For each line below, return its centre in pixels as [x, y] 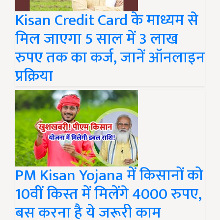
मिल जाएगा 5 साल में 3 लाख [97, 39]
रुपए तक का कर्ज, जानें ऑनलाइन [110, 57]
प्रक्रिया [34, 76]
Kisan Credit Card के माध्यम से [107, 20]
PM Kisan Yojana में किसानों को [109, 175]
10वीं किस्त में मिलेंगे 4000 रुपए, [109, 194]
